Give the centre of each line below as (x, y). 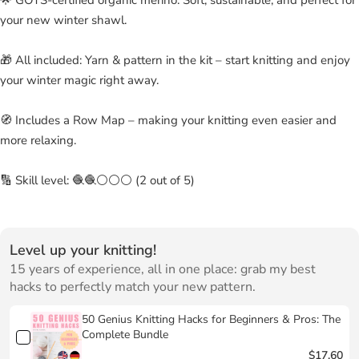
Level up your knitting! (83, 250)
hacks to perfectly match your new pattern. (133, 286)
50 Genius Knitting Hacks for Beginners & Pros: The (211, 319)
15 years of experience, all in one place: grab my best (163, 269)
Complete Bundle (125, 334)
